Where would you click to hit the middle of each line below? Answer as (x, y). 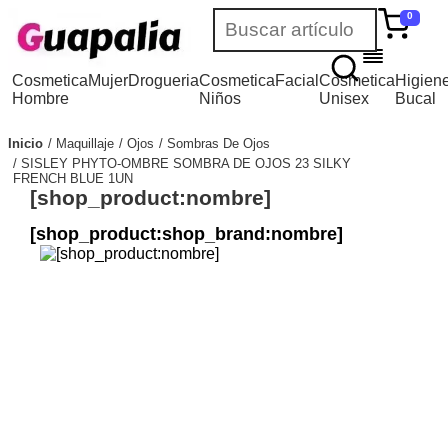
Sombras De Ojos (218, 143)
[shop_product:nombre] (150, 197)
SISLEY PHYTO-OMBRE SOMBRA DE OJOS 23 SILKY (186, 163)
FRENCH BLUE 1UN (73, 178)
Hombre (41, 98)
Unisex (344, 98)
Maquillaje (85, 143)
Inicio (25, 143)
